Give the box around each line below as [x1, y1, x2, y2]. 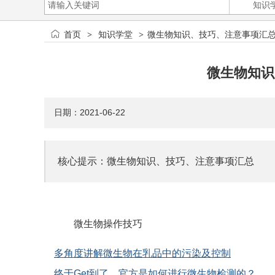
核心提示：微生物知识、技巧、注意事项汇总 [58, 156, 254, 166]
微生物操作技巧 [74, 219, 142, 229]
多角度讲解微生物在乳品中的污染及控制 [54, 248, 231, 258]
